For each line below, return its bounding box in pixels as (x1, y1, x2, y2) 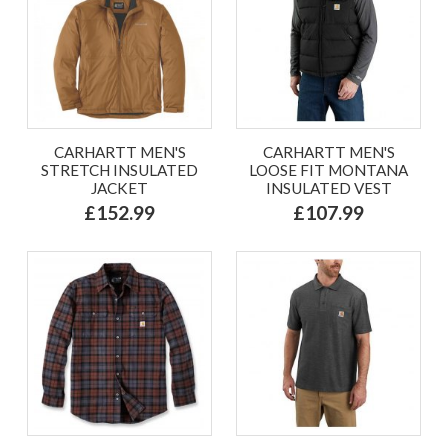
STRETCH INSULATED (41, 160, 198, 179)
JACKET (91, 178, 148, 197)
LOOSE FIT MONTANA (249, 160, 408, 179)
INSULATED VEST (265, 178, 392, 197)
